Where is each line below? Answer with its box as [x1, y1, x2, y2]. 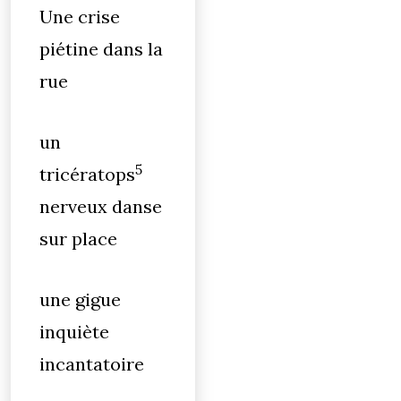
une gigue [39, 288, 121, 311]
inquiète [39, 320, 109, 343]
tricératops [39, 163, 135, 185]
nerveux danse [39, 195, 162, 218]
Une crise [39, 5, 120, 28]
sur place [39, 227, 117, 250]
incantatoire [39, 353, 144, 375]
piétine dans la [39, 38, 163, 60]
